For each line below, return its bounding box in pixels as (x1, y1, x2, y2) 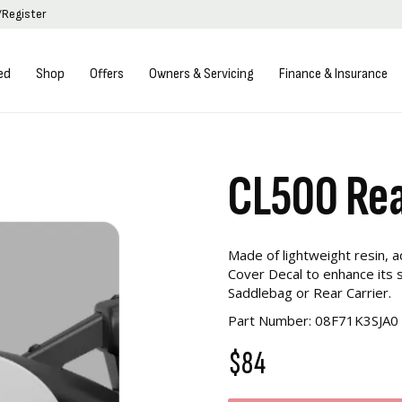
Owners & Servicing (149, 66, 255, 83)
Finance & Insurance (279, 66, 389, 83)
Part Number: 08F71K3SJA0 (228, 311, 398, 329)
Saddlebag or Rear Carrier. (228, 284, 391, 301)
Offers (90, 66, 125, 83)
